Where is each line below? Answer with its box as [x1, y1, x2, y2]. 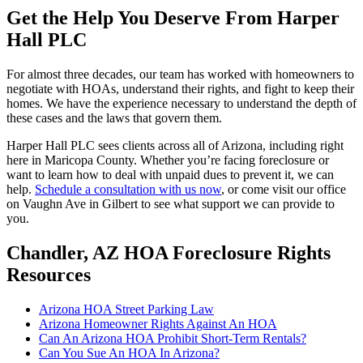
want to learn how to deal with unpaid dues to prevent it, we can [6, 168, 334, 182]
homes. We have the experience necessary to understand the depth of [6, 96, 357, 111]
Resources [6, 263, 91, 285]
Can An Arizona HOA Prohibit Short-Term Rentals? [39, 331, 306, 345]
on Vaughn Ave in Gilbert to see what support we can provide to [6, 197, 335, 211]
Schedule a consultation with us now [35, 182, 221, 197]
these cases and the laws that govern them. [6, 111, 222, 126]
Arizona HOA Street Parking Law [39, 301, 214, 316]
